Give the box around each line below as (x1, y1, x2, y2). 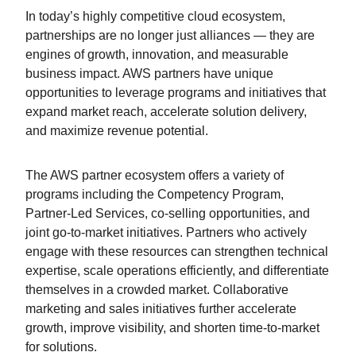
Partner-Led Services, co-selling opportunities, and (25, 206, 310, 220)
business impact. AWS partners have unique (25, 66, 273, 80)
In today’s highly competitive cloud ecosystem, (25, 9, 285, 23)
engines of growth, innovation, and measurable (25, 47, 288, 61)
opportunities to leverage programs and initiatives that (25, 85, 326, 99)
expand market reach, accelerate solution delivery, (25, 104, 307, 118)
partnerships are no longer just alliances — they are (25, 28, 315, 42)
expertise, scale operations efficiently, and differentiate (25, 263, 329, 277)
